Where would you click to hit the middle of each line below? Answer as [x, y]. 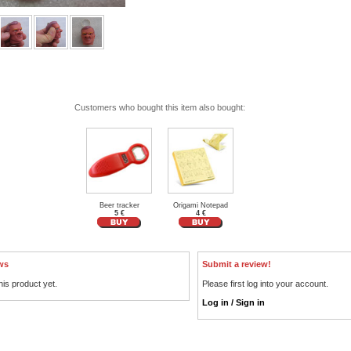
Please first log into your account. [265, 283]
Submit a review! [237, 264]
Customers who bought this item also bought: [160, 107]
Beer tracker [119, 205]
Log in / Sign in [233, 302]
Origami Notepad [201, 205]
